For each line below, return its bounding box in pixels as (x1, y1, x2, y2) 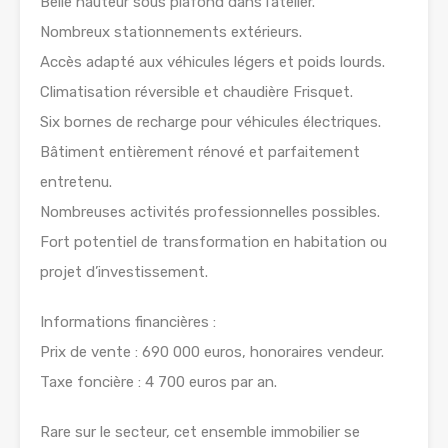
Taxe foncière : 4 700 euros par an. (40, 373, 277, 392)
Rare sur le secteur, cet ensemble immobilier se (40, 423, 360, 442)
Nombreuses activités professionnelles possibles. (40, 203, 380, 222)
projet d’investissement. (40, 263, 208, 282)
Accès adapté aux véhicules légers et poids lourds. (40, 53, 385, 72)
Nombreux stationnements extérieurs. (40, 23, 302, 42)
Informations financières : (40, 313, 216, 332)
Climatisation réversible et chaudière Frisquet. (40, 83, 353, 102)
